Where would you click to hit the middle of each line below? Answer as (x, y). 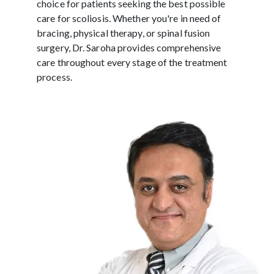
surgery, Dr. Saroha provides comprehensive (129, 47)
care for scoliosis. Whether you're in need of (129, 18)
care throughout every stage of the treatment (132, 62)
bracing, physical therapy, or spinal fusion (124, 32)
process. (54, 76)
